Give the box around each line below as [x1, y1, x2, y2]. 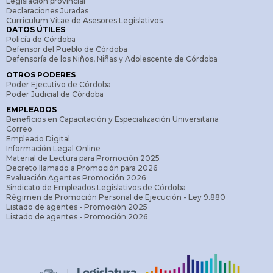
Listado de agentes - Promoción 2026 [6, 212, 147, 222]
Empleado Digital [6, 134, 70, 144]
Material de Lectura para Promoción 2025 [6, 154, 160, 163]
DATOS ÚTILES [6, 25, 65, 35]
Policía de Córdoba [6, 35, 76, 44]
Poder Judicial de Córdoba [6, 90, 104, 99]
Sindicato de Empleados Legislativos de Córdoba [6, 183, 186, 193]
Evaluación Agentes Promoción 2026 [6, 173, 146, 183]
